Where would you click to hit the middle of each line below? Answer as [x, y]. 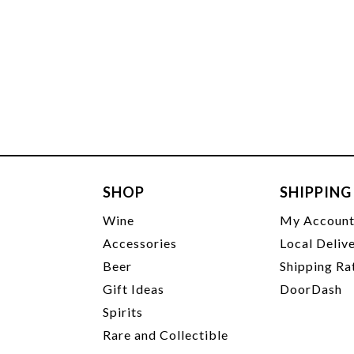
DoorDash [311, 289]
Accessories [140, 243]
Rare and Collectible [166, 335]
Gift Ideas [134, 289]
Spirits [123, 312]
